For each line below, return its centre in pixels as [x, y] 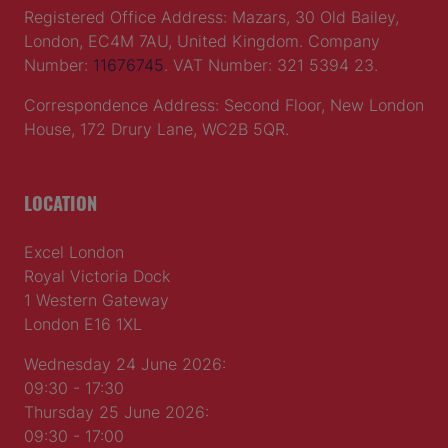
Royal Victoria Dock [97, 275]
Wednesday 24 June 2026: [125, 363]
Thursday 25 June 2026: [116, 411]
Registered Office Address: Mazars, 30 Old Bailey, [211, 16]
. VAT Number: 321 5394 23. [271, 64]
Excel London [74, 251]
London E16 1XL [83, 323]
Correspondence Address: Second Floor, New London [224, 104]
